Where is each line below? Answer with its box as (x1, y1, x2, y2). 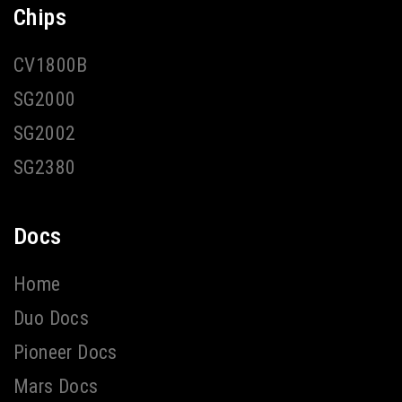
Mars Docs (13, 375, 99, 398)
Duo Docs (13, 307, 90, 330)
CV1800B (13, 53, 88, 76)
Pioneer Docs (13, 341, 118, 364)
